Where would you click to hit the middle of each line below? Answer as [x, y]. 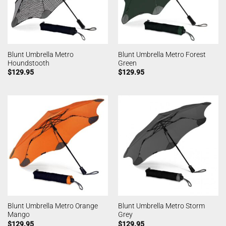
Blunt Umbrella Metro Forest [162, 54]
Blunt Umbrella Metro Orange [52, 206]
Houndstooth [28, 63]
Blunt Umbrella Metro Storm [161, 206]
